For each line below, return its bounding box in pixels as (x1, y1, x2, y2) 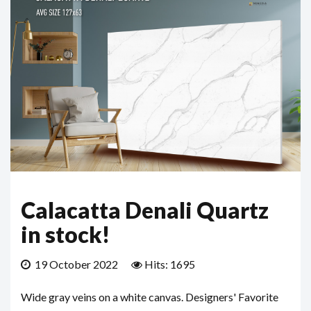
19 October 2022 (35, 257, 118, 271)
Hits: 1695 (144, 257, 195, 271)
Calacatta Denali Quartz (21, 196, 269, 224)
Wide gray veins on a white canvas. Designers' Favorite (21, 289, 278, 303)
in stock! (21, 220, 110, 248)
